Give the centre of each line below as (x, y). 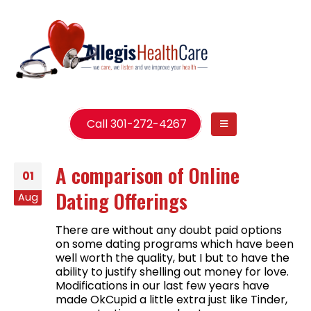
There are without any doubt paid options (169, 230)
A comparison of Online (148, 175)
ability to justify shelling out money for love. (172, 271)
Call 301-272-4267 (136, 124)
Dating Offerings (121, 200)
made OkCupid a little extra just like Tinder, (171, 299)
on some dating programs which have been (175, 244)
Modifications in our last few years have (162, 285)
